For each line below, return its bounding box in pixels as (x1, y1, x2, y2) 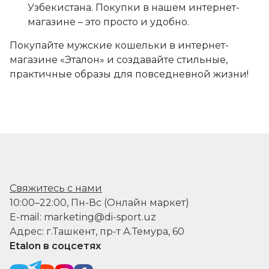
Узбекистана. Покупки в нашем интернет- (28, 2, 240, 13)
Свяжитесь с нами (10, 183, 102, 194)
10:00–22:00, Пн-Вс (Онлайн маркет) (10, 197, 189, 208)
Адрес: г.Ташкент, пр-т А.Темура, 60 (10, 226, 184, 237)
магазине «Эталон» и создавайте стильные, (10, 54, 228, 65)
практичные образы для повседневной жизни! (10, 68, 249, 80)
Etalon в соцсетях (10, 240, 101, 252)
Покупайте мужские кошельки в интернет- (10, 40, 229, 51)
